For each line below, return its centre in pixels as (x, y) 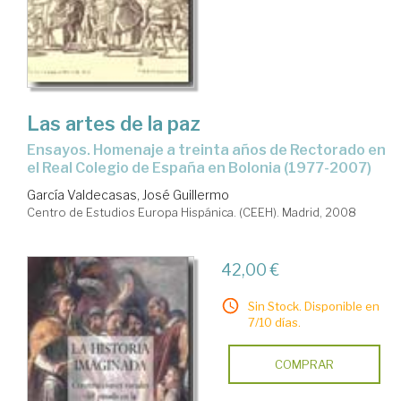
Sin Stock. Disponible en (313, 306)
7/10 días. (274, 322)
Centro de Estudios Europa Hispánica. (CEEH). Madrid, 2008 (192, 212)
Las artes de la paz (114, 123)
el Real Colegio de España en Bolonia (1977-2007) (199, 167)
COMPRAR (304, 364)
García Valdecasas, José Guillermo (128, 194)
